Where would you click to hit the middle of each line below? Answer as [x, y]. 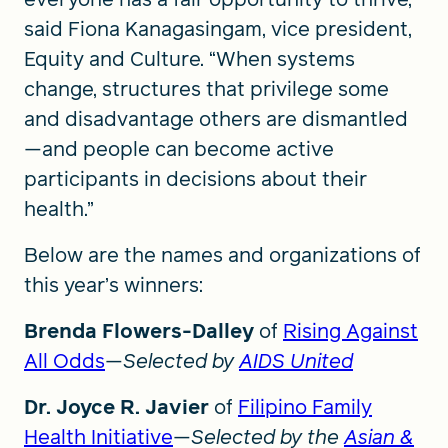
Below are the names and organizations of [222, 255]
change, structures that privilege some [206, 89]
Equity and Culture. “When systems [189, 59]
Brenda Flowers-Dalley [139, 331]
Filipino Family [305, 407]
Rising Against [350, 331]
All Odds [64, 361]
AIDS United [296, 361]
